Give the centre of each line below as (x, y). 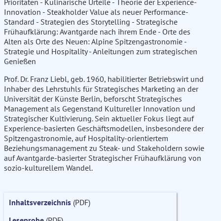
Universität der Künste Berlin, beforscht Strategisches (93, 99)
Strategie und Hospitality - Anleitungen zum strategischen (101, 52)
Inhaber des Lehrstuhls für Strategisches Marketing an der (101, 89)
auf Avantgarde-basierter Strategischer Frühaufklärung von (103, 158)
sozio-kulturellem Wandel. (48, 168)
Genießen (20, 61)
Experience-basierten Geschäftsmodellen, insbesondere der (104, 129)
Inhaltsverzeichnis (40, 203)
